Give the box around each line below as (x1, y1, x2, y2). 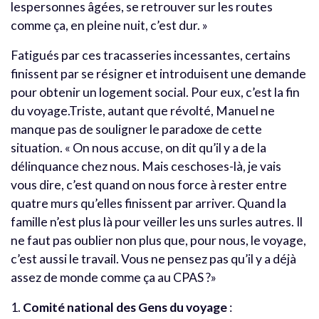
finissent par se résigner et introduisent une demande (11, 66, 306, 81)
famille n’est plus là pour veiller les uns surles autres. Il (11, 214, 303, 229)
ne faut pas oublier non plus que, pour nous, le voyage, (11, 232, 306, 248)
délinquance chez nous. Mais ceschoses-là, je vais (11, 158, 281, 174)
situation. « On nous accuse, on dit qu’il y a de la (11, 140, 266, 155)
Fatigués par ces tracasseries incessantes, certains (11, 47, 291, 63)
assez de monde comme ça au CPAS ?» (11, 269, 216, 285)
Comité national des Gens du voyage (23, 299, 227, 315)
